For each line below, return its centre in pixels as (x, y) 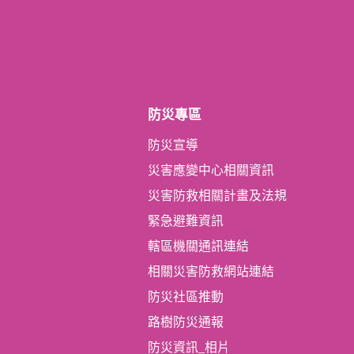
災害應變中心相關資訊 (211, 170)
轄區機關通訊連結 (198, 246)
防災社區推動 (186, 296)
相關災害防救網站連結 (211, 271)
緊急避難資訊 (186, 220)
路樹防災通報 (186, 322)
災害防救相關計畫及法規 (217, 195)
